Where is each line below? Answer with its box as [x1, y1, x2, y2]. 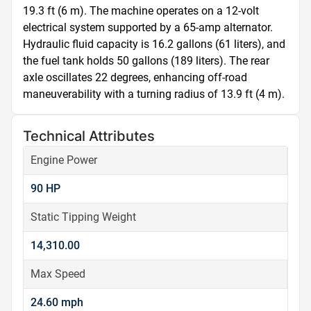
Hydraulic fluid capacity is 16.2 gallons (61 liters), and [23, 37, 285, 51]
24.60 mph [31, 296, 83, 309]
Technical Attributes [23, 128, 155, 144]
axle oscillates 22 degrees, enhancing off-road [23, 71, 247, 84]
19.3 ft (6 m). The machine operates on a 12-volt [23, 4, 259, 17]
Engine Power [31, 153, 97, 167]
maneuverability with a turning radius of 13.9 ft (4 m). [23, 87, 285, 101]
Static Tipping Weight [31, 210, 136, 224]
